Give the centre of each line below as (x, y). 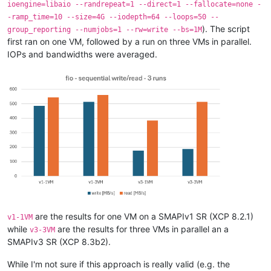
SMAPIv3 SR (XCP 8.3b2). (59, 241)
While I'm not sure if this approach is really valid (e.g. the (119, 264)
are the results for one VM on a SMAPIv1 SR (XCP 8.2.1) (143, 216)
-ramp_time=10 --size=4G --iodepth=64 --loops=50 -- (113, 17)
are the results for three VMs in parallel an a (142, 229)
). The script (226, 28)
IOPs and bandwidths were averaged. (82, 54)
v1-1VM (20, 217)
